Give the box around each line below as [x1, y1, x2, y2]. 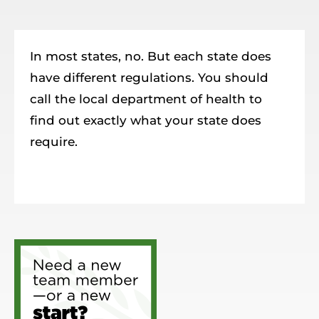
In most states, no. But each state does [30, 48, 272, 63]
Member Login [17, 48, 102, 63]
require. [30, 134, 78, 149]
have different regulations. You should [30, 70, 269, 85]
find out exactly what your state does [30, 113, 262, 127]
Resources [17, 9, 78, 23]
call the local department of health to [30, 91, 263, 106]
